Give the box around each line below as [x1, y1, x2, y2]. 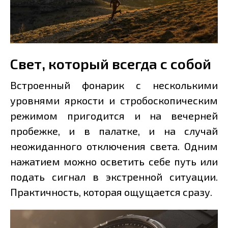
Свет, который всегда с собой [10, 55, 211, 73]
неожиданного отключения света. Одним [10, 140, 218, 153]
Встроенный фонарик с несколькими [10, 79, 218, 92]
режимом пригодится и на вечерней [10, 109, 218, 122]
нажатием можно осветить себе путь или [10, 155, 218, 168]
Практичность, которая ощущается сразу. [10, 186, 212, 198]
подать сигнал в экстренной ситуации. [10, 170, 218, 183]
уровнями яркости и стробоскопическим [10, 94, 218, 107]
